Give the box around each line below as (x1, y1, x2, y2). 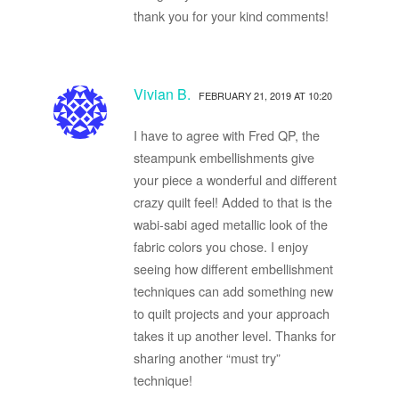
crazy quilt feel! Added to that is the (133, 191, 332, 211)
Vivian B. (133, 83, 191, 104)
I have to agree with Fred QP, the (133, 125, 320, 144)
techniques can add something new (133, 281, 333, 300)
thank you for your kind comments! (133, 5, 329, 25)
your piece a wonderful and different (133, 169, 337, 189)
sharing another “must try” (133, 347, 281, 367)
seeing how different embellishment (133, 258, 333, 278)
